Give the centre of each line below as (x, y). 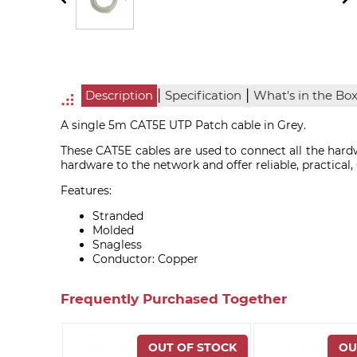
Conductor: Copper (145, 259)
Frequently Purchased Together (173, 298)
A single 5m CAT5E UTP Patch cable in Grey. (183, 126)
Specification (204, 96)
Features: (86, 191)
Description (120, 96)
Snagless (117, 245)
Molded (113, 231)
